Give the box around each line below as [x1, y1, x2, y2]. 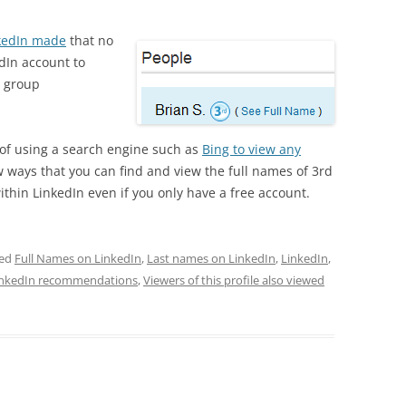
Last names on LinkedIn [147, 250, 275, 266]
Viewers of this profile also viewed [143, 272, 324, 288]
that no [66, 32, 113, 49]
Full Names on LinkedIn [14, 250, 141, 266]
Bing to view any [202, 140, 301, 158]
